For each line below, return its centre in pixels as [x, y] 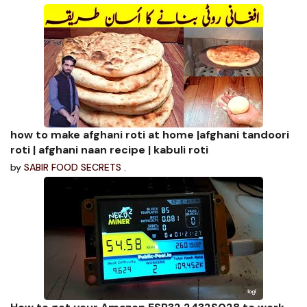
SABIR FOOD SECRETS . [75, 167]
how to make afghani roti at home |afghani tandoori [150, 134]
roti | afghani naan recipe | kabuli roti [109, 149]
